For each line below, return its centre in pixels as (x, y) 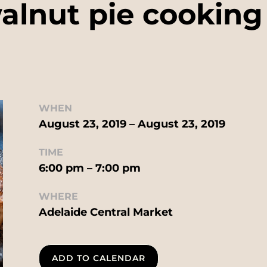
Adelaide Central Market (105, 212)
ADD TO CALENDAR (98, 258)
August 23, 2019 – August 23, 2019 (132, 124)
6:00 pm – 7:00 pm (89, 168)
